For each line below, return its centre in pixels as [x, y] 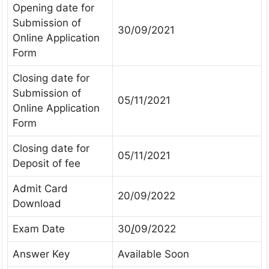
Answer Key [41, 254]
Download [37, 203]
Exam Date [39, 228]
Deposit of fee [47, 163]
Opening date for [53, 8]
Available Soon [153, 254]
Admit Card [40, 188]
